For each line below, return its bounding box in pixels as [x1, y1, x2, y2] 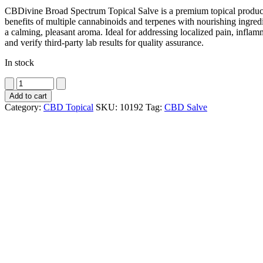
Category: [5, 102, 43, 112]
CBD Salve [164, 102, 207, 112]
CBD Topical [43, 102, 93, 112]
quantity [4, 150, 34, 161]
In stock [5, 57, 34, 68]
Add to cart [9, 91, 47, 100]
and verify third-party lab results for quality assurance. [5, 37, 204, 48]
